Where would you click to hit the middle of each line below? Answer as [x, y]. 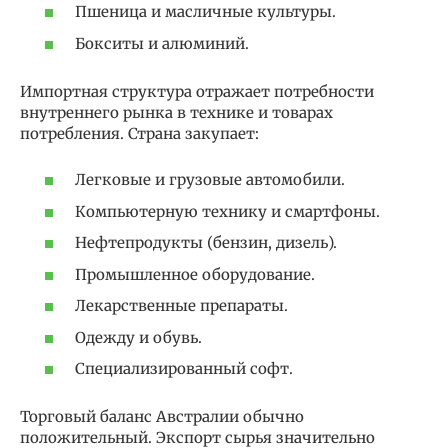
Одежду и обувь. [138, 337]
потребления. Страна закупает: [139, 133]
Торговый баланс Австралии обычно [162, 417]
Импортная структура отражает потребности [197, 91]
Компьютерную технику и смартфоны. [227, 211]
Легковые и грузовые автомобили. [210, 180]
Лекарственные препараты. [181, 306]
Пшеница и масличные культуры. [205, 12]
